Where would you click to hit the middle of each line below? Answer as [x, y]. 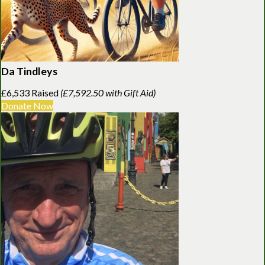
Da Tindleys [29, 71]
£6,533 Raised [31, 92]
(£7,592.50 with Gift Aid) [108, 92]
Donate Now [27, 105]
